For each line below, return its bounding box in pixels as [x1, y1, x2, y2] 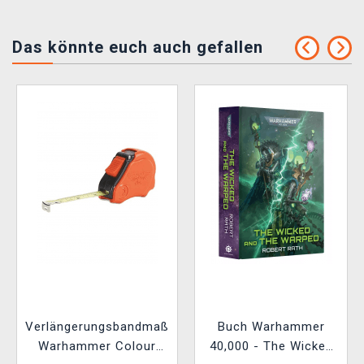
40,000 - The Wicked [209, 338, 333, 353]
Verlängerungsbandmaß [25, 318, 169, 334]
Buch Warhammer [217, 318, 325, 334]
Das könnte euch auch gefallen [12, 37, 263, 57]
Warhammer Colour [38, 338, 156, 353]
